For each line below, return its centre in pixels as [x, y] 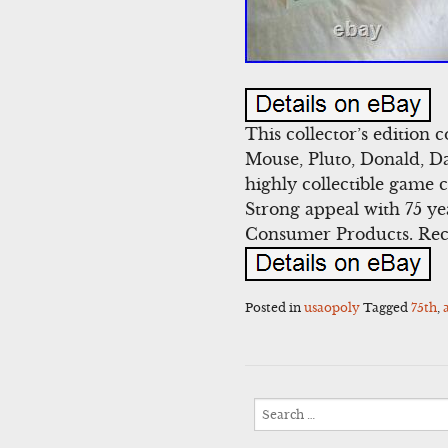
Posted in [275, 307]
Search [275, 406]
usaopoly [332, 307]
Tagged [387, 307]
